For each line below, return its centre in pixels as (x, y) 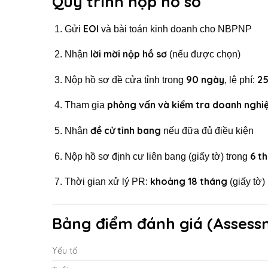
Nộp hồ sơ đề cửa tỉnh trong (125, 80)
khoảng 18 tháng (188, 182)
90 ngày (205, 79)
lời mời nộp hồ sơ (128, 54)
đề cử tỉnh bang (125, 130)
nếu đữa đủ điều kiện (207, 130)
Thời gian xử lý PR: (107, 182)
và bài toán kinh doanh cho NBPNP (175, 29)
